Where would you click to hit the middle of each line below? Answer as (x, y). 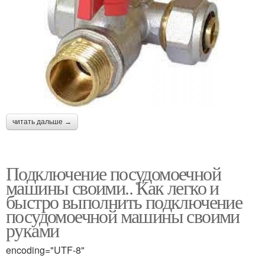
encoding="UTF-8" (45, 250)
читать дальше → (42, 122)
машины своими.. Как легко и (112, 187)
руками (33, 230)
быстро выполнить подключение (124, 201)
